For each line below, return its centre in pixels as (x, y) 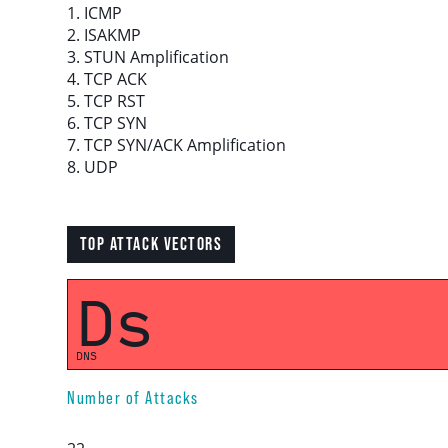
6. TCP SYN (107, 123)
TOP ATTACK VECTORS (151, 244)
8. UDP (93, 167)
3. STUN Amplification (148, 57)
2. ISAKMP (104, 35)
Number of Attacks (133, 397)
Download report (159, 58)
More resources (159, 121)
